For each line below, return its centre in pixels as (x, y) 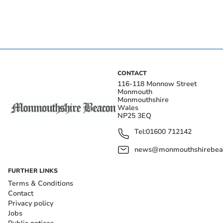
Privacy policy (31, 203)
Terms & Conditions (41, 183)
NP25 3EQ (134, 115)
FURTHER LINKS (33, 170)
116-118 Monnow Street (157, 84)
